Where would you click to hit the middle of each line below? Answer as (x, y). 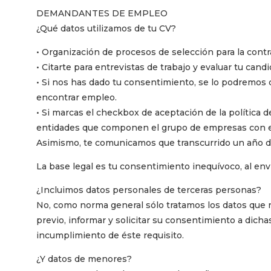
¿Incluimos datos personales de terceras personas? (149, 190)
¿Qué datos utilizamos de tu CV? (106, 28)
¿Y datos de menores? (84, 259)
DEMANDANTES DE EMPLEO (102, 13)
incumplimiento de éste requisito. (110, 235)
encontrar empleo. (77, 97)
